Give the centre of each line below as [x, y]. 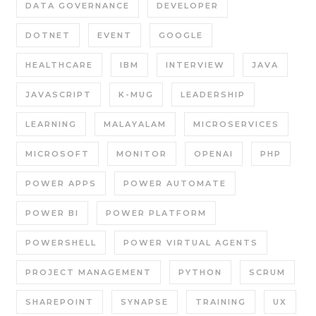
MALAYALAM [135, 124]
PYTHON [200, 272]
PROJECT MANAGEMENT [89, 272]
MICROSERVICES [236, 124]
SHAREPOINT [60, 302]
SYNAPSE [145, 302]
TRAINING [221, 302]
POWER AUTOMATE [175, 183]
